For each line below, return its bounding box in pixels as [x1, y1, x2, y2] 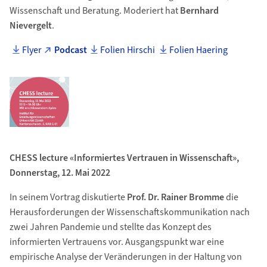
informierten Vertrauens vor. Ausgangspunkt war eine [9, 235, 224, 249]
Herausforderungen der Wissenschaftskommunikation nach [9, 206, 250, 219]
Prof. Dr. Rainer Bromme [126, 191, 224, 204]
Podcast [54, 44, 88, 57]
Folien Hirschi [100, 44, 155, 57]
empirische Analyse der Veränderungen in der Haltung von [9, 250, 242, 263]
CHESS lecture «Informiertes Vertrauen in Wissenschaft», [9, 151, 239, 164]
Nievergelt [9, 19, 52, 32]
